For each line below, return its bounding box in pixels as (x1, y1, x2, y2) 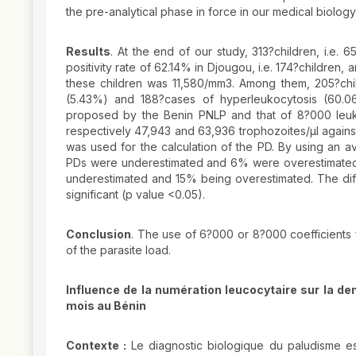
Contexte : (66, 339, 127, 353)
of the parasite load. (66, 243, 171, 257)
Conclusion (66, 227, 131, 242)
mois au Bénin (66, 299, 146, 313)
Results (66, 44, 110, 59)
